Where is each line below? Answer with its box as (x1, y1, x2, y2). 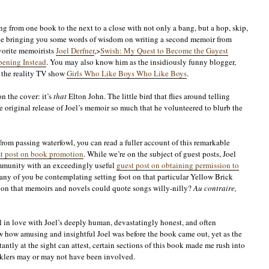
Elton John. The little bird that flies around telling (66, 91, 230, 101)
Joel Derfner (55, 44, 94, 56)
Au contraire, (193, 182, 237, 193)
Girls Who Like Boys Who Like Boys (66, 67, 187, 79)
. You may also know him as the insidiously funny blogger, (46, 56, 236, 67)
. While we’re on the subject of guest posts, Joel (83, 148, 236, 159)
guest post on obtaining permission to (116, 159, 239, 171)
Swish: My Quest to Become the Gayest (100, 44, 228, 56)
